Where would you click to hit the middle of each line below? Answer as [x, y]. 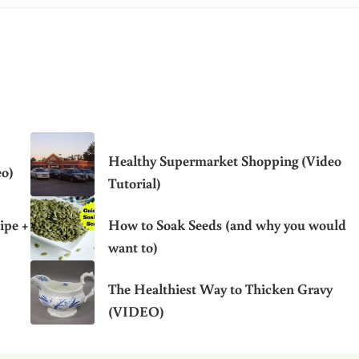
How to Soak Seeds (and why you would [227, 225]
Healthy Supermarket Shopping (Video [224, 161]
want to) [133, 247]
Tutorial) [134, 183]
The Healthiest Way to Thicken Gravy [220, 289]
